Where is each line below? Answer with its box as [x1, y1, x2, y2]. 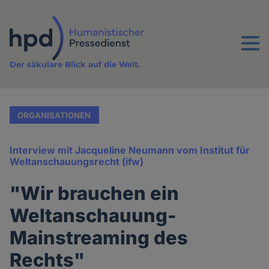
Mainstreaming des [10, 226, 189, 249]
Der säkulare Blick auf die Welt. [10, 59, 141, 70]
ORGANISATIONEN [17, 110, 91, 120]
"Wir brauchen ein [10, 182, 180, 205]
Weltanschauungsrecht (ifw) [10, 156, 144, 168]
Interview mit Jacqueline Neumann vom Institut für [10, 144, 250, 157]
